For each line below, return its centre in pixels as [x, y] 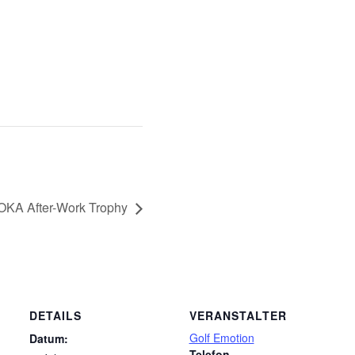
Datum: [49, 339]
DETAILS [55, 316]
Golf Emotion [221, 338]
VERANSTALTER [238, 316]
